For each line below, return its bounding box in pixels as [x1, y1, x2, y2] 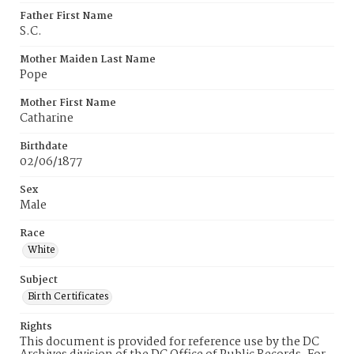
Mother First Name [20, 95, 116, 111]
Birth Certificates [28, 288, 109, 305]
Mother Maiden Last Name [20, 51, 156, 68]
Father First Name [20, 8, 113, 24]
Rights [20, 318, 52, 335]
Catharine [20, 109, 73, 128]
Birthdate [20, 138, 68, 155]
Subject [20, 272, 58, 288]
